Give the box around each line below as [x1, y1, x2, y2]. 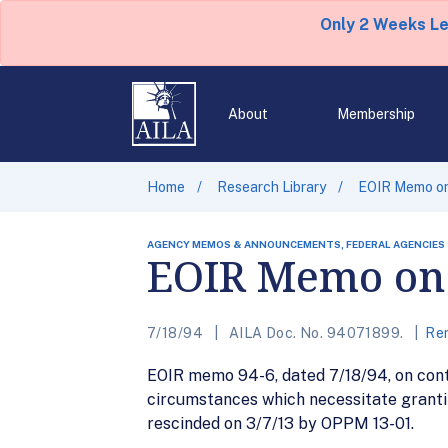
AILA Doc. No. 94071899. [225, 325, 407, 341]
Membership [336, 106, 415, 122]
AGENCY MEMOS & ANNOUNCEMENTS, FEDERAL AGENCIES [147, 238, 445, 250]
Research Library [217, 179, 326, 195]
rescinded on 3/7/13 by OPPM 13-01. [147, 414, 414, 433]
